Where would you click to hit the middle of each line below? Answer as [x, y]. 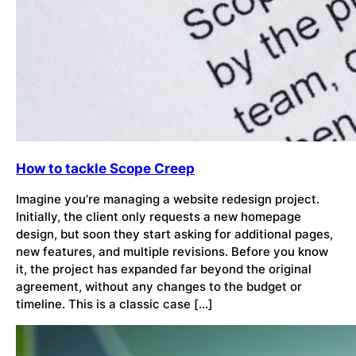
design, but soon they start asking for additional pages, [174, 234]
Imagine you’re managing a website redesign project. [168, 199]
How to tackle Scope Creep [105, 168]
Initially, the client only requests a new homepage [159, 217]
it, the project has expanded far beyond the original [164, 269]
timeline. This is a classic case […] [114, 304]
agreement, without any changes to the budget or [159, 286]
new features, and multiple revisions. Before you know [172, 252]
